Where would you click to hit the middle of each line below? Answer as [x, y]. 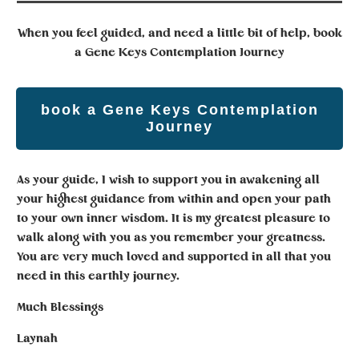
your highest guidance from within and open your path [174, 199]
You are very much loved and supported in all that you [174, 257]
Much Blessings [60, 307]
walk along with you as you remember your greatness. [171, 238]
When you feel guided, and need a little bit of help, [165, 33]
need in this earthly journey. [98, 276]
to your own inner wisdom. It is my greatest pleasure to [173, 218]
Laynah [37, 339]
